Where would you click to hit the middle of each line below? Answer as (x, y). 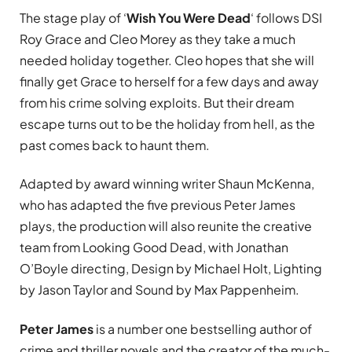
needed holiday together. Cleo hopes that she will (167, 60)
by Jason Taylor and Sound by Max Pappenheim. (159, 290)
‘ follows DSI (286, 17)
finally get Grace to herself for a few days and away (169, 81)
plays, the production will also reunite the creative (166, 226)
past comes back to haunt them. (115, 145)
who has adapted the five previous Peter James (158, 205)
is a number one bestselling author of (203, 328)
